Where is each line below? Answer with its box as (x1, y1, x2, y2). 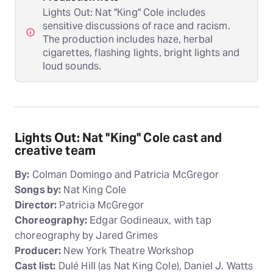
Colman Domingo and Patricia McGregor (29, 168, 219, 182)
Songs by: (15, 183, 62, 197)
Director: (15, 199, 57, 212)
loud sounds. (42, 59, 102, 73)
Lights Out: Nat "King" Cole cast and (15, 130, 222, 146)
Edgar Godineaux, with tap (87, 214, 211, 227)
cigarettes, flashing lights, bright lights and (42, 46, 240, 59)
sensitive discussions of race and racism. (42, 19, 230, 32)
